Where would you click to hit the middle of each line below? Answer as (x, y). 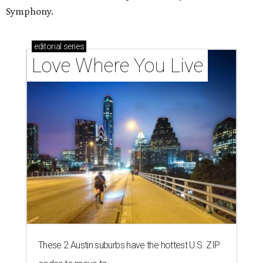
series (73, 46)
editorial (48, 46)
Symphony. (30, 11)
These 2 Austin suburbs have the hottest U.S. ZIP (129, 245)
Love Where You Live (117, 65)
